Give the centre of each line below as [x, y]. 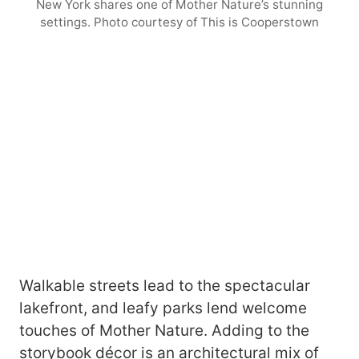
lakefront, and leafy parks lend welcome [163, 309]
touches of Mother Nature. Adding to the [164, 331]
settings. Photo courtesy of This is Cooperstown [179, 22]
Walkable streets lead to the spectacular [165, 286]
